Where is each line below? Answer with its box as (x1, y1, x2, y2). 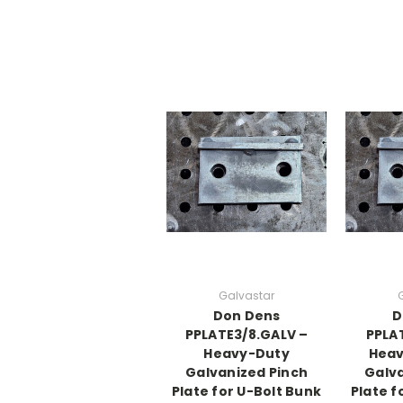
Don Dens (212, 306, 281, 325)
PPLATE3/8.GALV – (184, 325, 309, 344)
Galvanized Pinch (185, 363, 308, 381)
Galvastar (219, 287, 274, 303)
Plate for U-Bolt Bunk (171, 381, 322, 400)
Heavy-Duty (203, 344, 290, 363)
